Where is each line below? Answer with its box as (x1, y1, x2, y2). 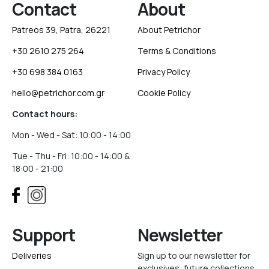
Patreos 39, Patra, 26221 (12, 24, 110, 35)
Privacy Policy (138, 66, 190, 77)
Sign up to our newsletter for (138, 250, 250, 261)
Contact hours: (12, 108, 77, 119)
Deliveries (12, 250, 52, 261)
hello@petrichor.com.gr (12, 87, 104, 98)
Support (12, 223, 75, 246)
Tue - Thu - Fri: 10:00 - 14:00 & (12, 150, 130, 162)
